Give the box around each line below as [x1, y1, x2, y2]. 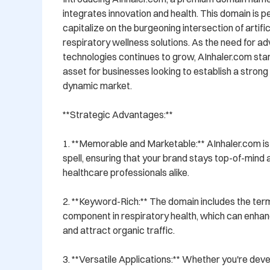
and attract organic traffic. [63, 224, 175, 237]
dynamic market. [63, 80, 132, 92]
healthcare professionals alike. [63, 166, 189, 179]
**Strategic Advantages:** [63, 108, 173, 121]
